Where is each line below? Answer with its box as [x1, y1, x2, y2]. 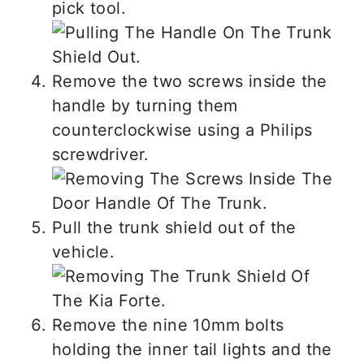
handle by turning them [52, 95, 238, 115]
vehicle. [52, 241, 115, 262]
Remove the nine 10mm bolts [52, 314, 284, 335]
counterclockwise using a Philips [52, 119, 313, 140]
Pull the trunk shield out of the [52, 217, 297, 237]
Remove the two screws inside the [52, 71, 327, 91]
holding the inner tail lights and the [52, 339, 332, 359]
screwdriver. [52, 144, 149, 164]
